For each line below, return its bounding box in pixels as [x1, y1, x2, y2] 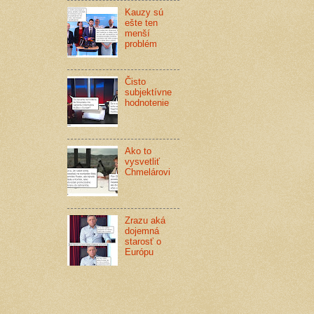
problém [125, 39, 158, 50]
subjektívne [125, 87, 172, 98]
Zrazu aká [125, 215, 166, 226]
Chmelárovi [125, 167, 171, 178]
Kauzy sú [125, 7, 164, 18]
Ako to [125, 146, 152, 157]
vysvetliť [125, 156, 161, 168]
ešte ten [125, 18, 158, 29]
